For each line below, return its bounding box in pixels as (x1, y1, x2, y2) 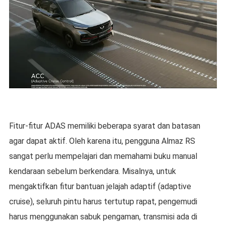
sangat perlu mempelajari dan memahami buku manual (9, 151, 197, 161)
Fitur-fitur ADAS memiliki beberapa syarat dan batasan (9, 121, 200, 131)
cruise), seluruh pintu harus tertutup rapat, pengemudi (9, 197, 197, 207)
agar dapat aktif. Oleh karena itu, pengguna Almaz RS (9, 136, 195, 146)
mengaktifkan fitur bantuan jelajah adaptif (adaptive (9, 182, 191, 192)
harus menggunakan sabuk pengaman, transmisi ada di (9, 212, 197, 222)
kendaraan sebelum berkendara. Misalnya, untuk (9, 166, 176, 177)
